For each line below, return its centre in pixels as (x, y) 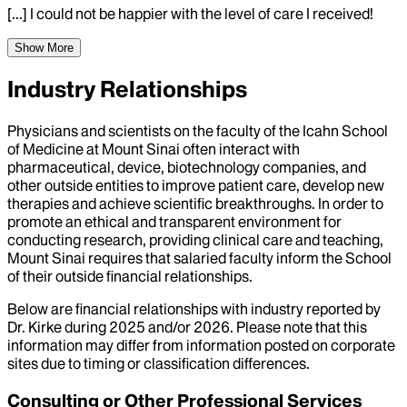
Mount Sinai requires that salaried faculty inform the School (199, 258)
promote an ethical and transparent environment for (174, 222)
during (85, 328)
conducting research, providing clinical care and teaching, (195, 240)
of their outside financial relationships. (130, 277)
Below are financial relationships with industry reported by (194, 309)
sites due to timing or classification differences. (159, 364)
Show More (44, 48)
